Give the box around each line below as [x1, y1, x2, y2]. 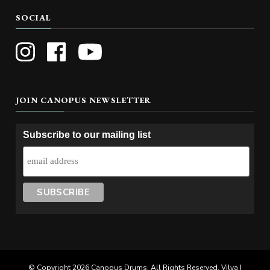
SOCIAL [16, 12, 51, 24]
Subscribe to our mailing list [22, 129, 151, 140]
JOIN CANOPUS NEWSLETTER [16, 94, 151, 105]
